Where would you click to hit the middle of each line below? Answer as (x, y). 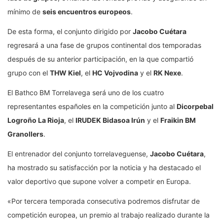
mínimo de (25, 11)
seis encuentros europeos (87, 11)
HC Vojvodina (115, 73)
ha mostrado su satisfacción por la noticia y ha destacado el (104, 167)
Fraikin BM (178, 120)
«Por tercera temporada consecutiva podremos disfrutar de (104, 201)
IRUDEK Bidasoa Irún (110, 120)
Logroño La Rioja (36, 120)
